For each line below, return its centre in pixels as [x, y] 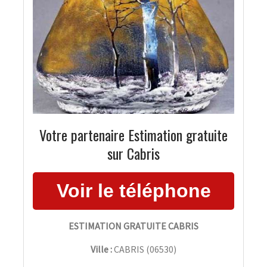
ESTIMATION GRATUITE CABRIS [133, 226]
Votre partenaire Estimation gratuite [133, 134]
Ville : [101, 249]
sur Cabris [133, 153]
